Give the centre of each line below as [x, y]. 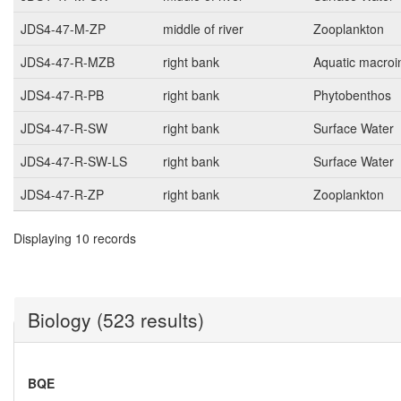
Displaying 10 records [75, 239]
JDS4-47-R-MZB [68, 62]
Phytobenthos [352, 95]
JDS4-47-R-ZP [62, 195]
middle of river [203, 29]
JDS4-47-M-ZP [63, 29]
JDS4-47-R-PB [62, 95]
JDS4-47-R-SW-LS [74, 162]
